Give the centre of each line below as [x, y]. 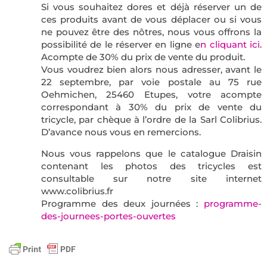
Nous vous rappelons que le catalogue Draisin [151, 153]
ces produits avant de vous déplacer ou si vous [151, 19]
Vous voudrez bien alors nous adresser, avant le [151, 69]
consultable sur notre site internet [151, 178]
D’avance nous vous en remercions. [121, 132]
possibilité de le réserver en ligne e [121, 44]
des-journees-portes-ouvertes [108, 216]
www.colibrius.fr [77, 191]
